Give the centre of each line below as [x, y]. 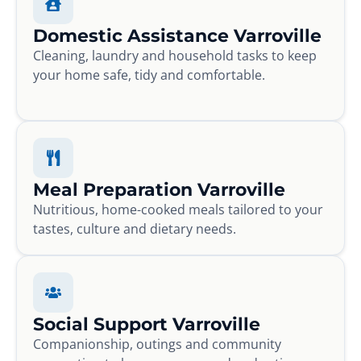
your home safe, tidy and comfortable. [149, 75]
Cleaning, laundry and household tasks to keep [175, 55]
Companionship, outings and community [157, 344]
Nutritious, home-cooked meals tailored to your [178, 209]
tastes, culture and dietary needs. [135, 228]
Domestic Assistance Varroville [177, 35]
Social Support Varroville [147, 324]
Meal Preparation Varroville [159, 189]
